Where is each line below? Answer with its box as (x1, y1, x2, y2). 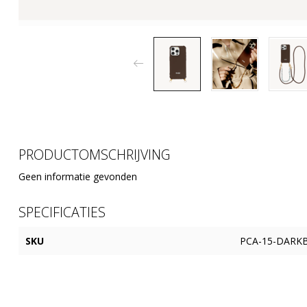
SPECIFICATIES (19, 202, 106, 221)
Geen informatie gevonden (19, 169, 137, 183)
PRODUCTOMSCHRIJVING (19, 145, 171, 164)
